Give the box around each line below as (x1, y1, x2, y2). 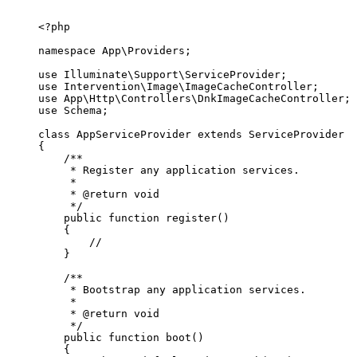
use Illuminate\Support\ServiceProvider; (38, 69, 287, 81)
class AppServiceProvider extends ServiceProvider (38, 128, 344, 141)
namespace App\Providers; (38, 45, 191, 57)
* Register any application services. (38, 164, 300, 177)
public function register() (38, 212, 229, 225)
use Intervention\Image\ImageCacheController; (38, 80, 319, 93)
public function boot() (38, 331, 204, 344)
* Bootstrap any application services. (38, 284, 306, 296)
